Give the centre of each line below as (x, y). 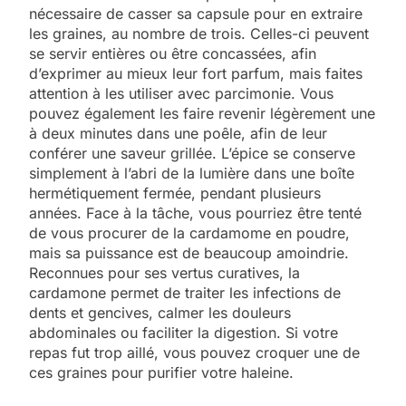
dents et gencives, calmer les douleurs (160, 312)
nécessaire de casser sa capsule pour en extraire (196, 13)
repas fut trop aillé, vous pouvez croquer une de (194, 352)
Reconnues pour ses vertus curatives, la (164, 272)
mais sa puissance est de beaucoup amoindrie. (189, 252)
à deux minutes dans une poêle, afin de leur (178, 133)
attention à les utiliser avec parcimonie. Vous (181, 93)
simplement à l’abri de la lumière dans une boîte (192, 173)
